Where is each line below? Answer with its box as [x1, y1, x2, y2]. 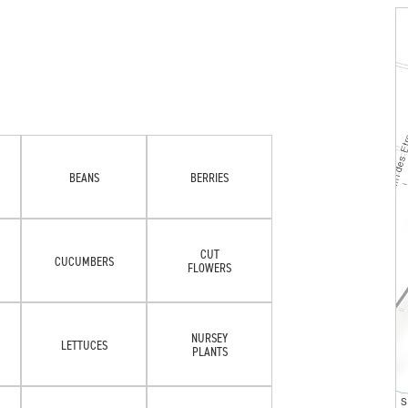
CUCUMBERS [54, 252, 114, 269]
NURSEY [191, 330, 228, 345]
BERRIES [190, 168, 229, 185]
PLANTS [191, 343, 228, 359]
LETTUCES [60, 336, 107, 352]
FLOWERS [188, 260, 231, 275]
